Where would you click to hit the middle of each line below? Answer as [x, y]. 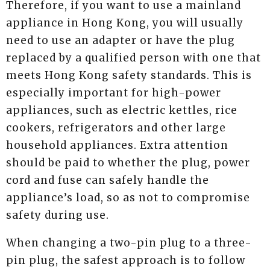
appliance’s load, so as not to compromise [128, 198]
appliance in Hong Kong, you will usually [125, 23]
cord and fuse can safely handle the [108, 181]
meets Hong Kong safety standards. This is [129, 76]
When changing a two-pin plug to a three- [129, 243]
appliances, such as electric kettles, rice [122, 111]
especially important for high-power [114, 93]
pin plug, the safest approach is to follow [126, 261]
